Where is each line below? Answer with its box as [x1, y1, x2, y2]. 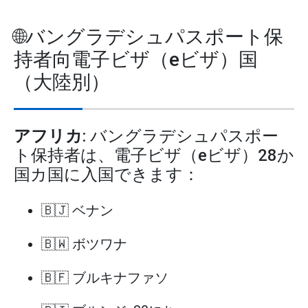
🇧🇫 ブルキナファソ [41, 269, 168, 286]
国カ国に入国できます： [14, 165, 199, 185]
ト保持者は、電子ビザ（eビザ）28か [14, 146, 294, 166]
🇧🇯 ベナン [41, 202, 113, 219]
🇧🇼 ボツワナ [41, 235, 127, 252]
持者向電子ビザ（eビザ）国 [14, 48, 258, 71]
